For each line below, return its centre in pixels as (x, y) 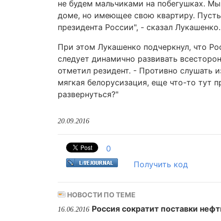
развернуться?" (88, 94)
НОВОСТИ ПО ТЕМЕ (101, 195)
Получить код (161, 164)
